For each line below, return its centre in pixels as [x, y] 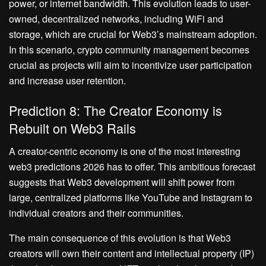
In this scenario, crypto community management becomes [129, 50]
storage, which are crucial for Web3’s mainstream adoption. [133, 34]
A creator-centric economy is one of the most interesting [125, 151]
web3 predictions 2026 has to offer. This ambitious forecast [132, 166]
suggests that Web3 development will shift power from [122, 182]
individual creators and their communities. [96, 213]
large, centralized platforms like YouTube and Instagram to [131, 197]
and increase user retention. [67, 81]
